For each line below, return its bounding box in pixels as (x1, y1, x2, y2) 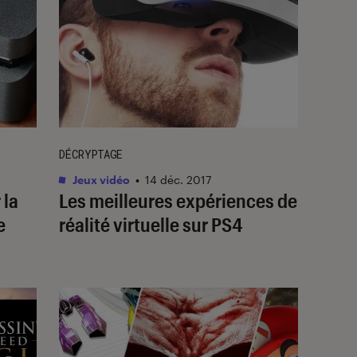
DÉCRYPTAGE (59, 146, 123, 162)
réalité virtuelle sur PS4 (59, 212, 243, 236)
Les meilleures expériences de (59, 188, 297, 212)
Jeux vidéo (70, 172, 130, 186)
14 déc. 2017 (145, 172, 211, 186)
